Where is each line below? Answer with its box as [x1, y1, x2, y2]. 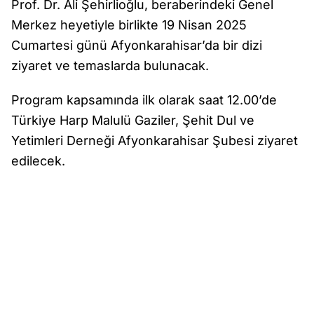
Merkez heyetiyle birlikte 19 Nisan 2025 [11, 18, 247, 32]
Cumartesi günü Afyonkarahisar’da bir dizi [11, 38, 262, 53]
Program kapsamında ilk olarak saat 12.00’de [11, 93, 277, 107]
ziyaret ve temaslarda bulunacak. [11, 58, 209, 73]
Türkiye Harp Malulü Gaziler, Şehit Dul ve [11, 113, 254, 128]
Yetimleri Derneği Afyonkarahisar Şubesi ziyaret [11, 133, 298, 148]
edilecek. [11, 153, 65, 168]
